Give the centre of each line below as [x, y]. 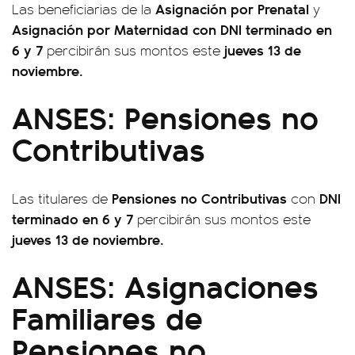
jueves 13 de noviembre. [88, 239]
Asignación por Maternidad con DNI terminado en [172, 29]
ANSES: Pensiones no [165, 116]
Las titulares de [62, 198]
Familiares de [107, 317]
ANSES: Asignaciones [165, 285]
